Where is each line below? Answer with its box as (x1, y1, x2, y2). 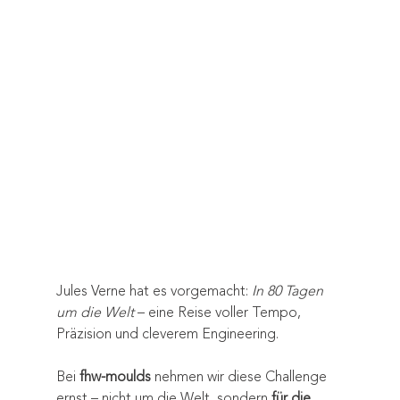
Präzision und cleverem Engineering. (55, 322, 279, 345)
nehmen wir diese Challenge (150, 365, 330, 387)
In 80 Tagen (251, 279, 327, 302)
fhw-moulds (79, 365, 151, 387)
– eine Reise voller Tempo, (133, 301, 304, 323)
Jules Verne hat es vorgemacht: (55, 279, 252, 302)
